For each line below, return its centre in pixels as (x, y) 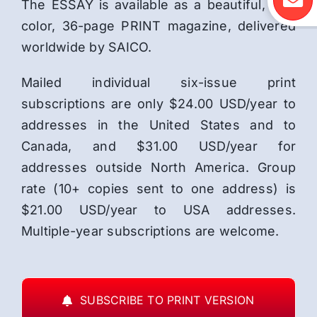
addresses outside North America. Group (158, 168)
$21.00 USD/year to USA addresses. (158, 210)
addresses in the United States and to (158, 125)
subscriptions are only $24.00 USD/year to (158, 104)
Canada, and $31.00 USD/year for (158, 146)
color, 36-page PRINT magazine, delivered (158, 26)
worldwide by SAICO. (86, 47)
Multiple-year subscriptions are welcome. (150, 231)
